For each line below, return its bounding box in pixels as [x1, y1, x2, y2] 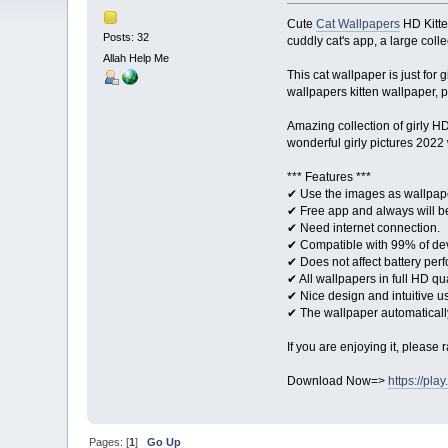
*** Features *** [286, 170, 371, 185]
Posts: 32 [103, 30, 150, 43]
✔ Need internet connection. [286, 221, 440, 236]
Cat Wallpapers [315, 17, 400, 32]
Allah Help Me [103, 51, 170, 64]
